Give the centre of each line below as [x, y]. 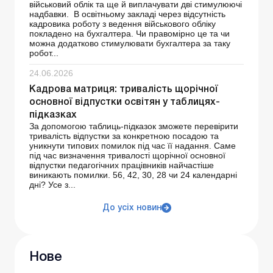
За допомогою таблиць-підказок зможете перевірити [134, 126]
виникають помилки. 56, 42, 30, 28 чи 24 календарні [133, 175]
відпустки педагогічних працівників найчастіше [122, 165]
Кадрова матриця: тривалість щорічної [124, 90]
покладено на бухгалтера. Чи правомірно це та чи [129, 34]
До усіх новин [132, 208]
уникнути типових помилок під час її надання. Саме [133, 146]
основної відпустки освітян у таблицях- [125, 103]
